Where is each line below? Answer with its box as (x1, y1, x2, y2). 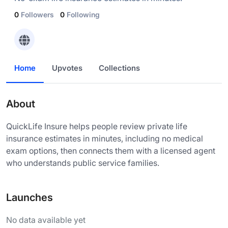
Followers (21, 10, 54, 19)
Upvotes (52, 63, 82, 73)
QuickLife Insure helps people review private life (6, 121, 187, 131)
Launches (6, 191, 53, 204)
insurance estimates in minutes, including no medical (6, 133, 203, 144)
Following (67, 10, 100, 19)
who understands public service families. (6, 157, 159, 168)
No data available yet (6, 214, 85, 225)
